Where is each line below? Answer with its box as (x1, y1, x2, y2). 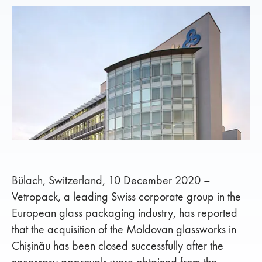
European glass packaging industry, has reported (12, 205, 237, 220)
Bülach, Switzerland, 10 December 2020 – (12, 173, 211, 187)
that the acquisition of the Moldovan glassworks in (12, 222, 236, 236)
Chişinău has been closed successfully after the (12, 238, 223, 253)
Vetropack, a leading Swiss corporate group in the (12, 189, 241, 204)
